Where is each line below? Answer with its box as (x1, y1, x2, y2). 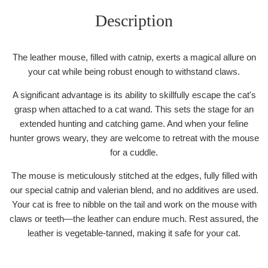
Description (95, 11, 173, 30)
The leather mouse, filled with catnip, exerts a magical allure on (12, 51, 256, 62)
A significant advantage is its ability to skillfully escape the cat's (12, 89, 256, 100)
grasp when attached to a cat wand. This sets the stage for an (14, 103, 254, 114)
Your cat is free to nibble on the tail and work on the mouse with (11, 199, 257, 209)
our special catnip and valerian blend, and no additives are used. (10, 184, 258, 195)
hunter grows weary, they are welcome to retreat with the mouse (9, 132, 259, 143)
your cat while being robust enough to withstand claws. (28, 66, 240, 77)
